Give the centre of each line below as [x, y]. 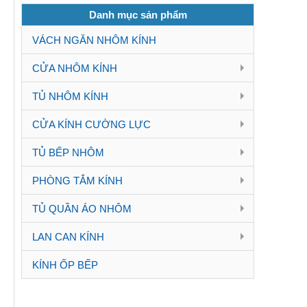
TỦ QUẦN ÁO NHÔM [82, 209]
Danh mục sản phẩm [138, 15]
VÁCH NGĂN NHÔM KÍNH [94, 40]
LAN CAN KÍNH [68, 237]
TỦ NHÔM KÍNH [70, 96]
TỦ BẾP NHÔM [68, 152]
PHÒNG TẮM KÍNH [77, 181]
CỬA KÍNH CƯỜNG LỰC [91, 124]
